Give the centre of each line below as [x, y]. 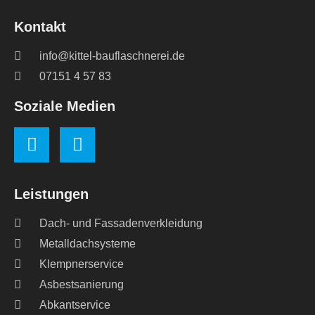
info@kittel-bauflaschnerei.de [112, 56]
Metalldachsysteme [88, 243]
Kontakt [40, 26]
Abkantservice [75, 304]
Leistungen [51, 194]
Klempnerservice [82, 264]
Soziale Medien [65, 106]
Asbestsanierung [82, 284]
